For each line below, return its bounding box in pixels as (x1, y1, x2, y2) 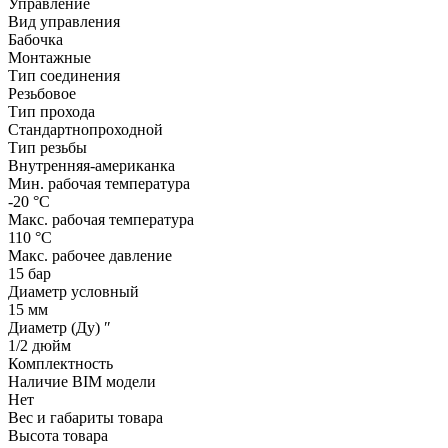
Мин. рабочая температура (8, 174, 190, 192)
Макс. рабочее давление (8, 246, 172, 264)
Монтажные (8, 48, 91, 66)
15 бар (8, 264, 51, 282)
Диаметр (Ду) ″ (8, 318, 111, 336)
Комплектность (8, 354, 113, 372)
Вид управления (8, 12, 120, 30)
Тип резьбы (8, 138, 87, 156)
